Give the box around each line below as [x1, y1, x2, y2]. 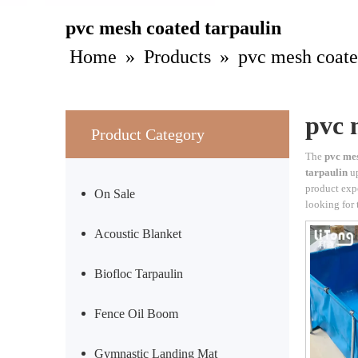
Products [144, 46, 211, 67]
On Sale [94, 187, 135, 201]
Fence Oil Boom [94, 307, 178, 320]
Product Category [91, 125, 205, 143]
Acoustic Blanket [94, 227, 181, 241]
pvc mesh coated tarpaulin [66, 18, 281, 38]
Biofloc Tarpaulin [94, 267, 183, 280]
